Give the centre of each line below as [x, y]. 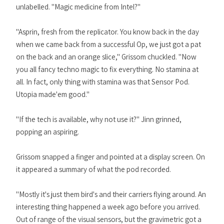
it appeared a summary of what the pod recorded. [93, 169]
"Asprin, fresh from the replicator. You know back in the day [107, 32]
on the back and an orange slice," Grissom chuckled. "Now [106, 57]
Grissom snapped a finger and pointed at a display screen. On [110, 157]
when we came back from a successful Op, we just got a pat [108, 44]
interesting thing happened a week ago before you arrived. [108, 207]
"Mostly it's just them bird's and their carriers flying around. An [111, 194]
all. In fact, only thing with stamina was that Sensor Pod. [103, 82]
